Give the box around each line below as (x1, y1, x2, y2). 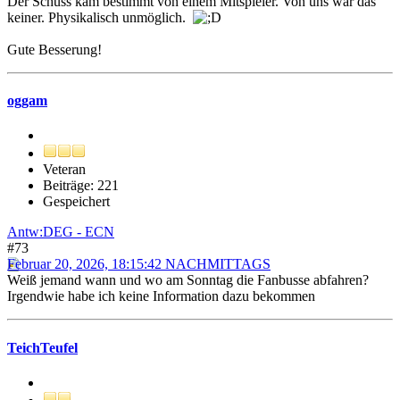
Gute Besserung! (7, 41, 102, 57)
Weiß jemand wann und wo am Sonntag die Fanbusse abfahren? (7, 272, 369, 288)
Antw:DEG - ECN (7, 224, 114, 240)
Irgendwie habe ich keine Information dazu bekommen (7, 288, 315, 304)
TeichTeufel (7, 339, 78, 355)
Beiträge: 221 (43, 178, 119, 194)
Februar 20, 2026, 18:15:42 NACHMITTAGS (7, 256, 271, 272)
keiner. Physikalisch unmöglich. (7, 9, 193, 25)
